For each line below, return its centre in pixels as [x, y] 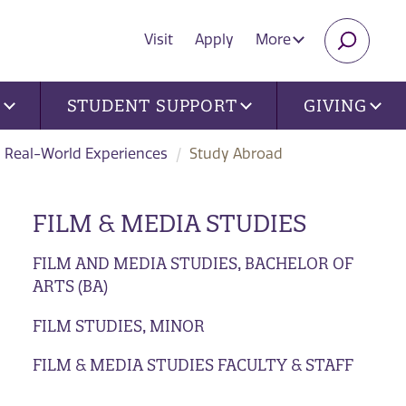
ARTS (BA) [70, 285]
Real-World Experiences [86, 153]
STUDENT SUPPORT [152, 106]
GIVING [335, 106]
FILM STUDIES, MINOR [118, 325]
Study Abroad [236, 153]
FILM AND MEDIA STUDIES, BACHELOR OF [193, 263]
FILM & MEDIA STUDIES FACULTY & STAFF [193, 365]
